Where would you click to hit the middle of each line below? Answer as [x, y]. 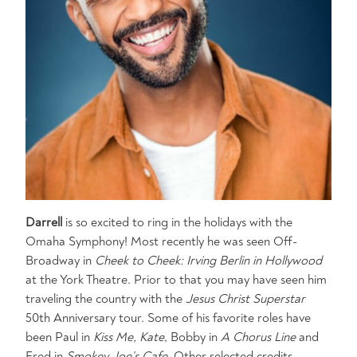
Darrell [45, 222]
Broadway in [60, 261]
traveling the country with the [106, 299]
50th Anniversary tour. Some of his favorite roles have [168, 318]
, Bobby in [192, 337]
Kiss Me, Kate [129, 337]
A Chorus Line [258, 337]
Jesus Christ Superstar [245, 299]
